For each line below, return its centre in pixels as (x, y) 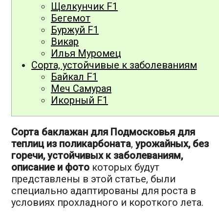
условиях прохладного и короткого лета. (107, 203)
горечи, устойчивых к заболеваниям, (97, 156)
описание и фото (50, 167)
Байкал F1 (74, 77)
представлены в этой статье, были (93, 179)
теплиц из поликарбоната (71, 144)
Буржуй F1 (75, 30)
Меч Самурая (81, 89)
